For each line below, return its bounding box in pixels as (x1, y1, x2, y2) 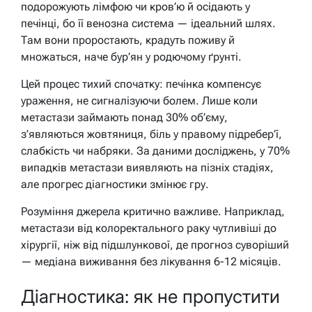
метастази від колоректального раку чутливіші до (21, 221, 276, 235)
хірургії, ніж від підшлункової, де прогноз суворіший (21, 238, 289, 252)
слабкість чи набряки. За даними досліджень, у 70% (21, 144, 290, 158)
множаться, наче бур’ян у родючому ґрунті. (21, 50, 242, 64)
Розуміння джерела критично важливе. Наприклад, (21, 205, 285, 219)
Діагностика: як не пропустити (21, 285, 280, 307)
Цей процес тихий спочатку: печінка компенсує (21, 77, 261, 91)
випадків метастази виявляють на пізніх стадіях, (21, 161, 274, 175)
